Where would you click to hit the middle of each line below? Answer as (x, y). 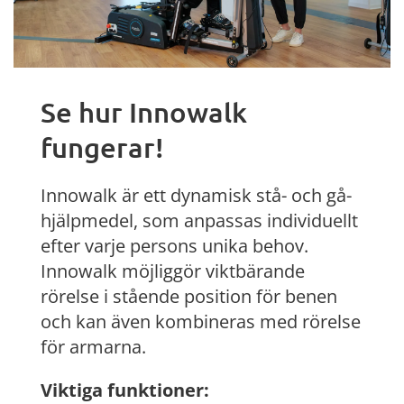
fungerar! (102, 147)
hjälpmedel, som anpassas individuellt (199, 220)
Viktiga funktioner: (125, 390)
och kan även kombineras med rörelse (201, 321)
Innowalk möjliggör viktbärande (173, 271)
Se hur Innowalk (144, 111)
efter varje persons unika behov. (174, 245)
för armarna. (93, 346)
